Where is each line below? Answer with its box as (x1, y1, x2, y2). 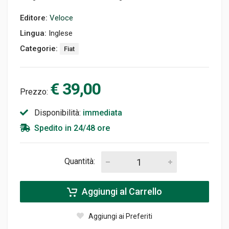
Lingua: (20, 29, 49, 38)
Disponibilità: (32, 108, 83, 118)
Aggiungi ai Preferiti (88, 212, 152, 221)
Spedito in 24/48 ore (34, 123, 110, 133)
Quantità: (64, 156, 95, 166)
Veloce (50, 13, 73, 22)
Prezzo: (20, 87, 50, 97)
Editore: (20, 13, 50, 22)
